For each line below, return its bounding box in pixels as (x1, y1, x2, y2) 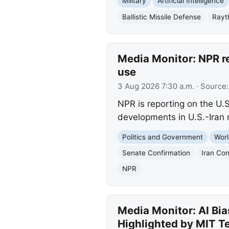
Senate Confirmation (122, 148, 190, 157)
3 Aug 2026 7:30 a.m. (117, 82, 194, 91)
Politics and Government (122, 132, 203, 141)
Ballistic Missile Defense (122, 12, 201, 21)
